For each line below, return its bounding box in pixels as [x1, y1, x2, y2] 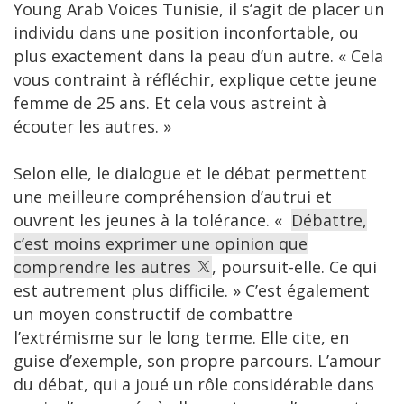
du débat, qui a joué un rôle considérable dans [14, 373, 374, 396]
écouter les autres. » [14, 115, 171, 138]
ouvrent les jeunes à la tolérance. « [14, 209, 291, 232]
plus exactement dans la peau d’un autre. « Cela [14, 45, 383, 68]
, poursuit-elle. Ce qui [212, 256, 377, 279]
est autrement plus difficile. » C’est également [14, 280, 370, 302]
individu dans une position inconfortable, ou [14, 22, 359, 44]
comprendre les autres [14, 256, 196, 279]
